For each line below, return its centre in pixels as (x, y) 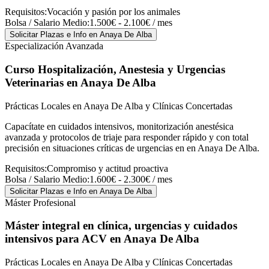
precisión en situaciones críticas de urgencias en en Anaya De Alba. (132, 148)
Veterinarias (34, 82)
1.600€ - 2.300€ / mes (131, 179)
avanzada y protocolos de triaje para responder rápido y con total (127, 137)
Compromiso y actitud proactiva (107, 168)
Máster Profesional (40, 202)
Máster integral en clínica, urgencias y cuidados (121, 226)
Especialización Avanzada (54, 46)
